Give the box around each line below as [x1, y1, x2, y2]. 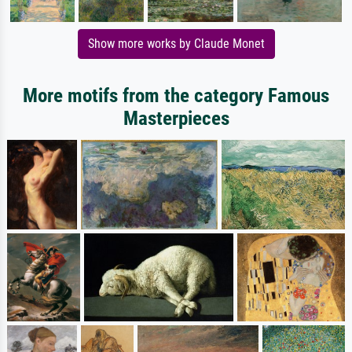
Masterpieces [123, 106, 229, 130]
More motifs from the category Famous [23, 83, 329, 107]
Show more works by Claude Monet [87, 35, 265, 51]
